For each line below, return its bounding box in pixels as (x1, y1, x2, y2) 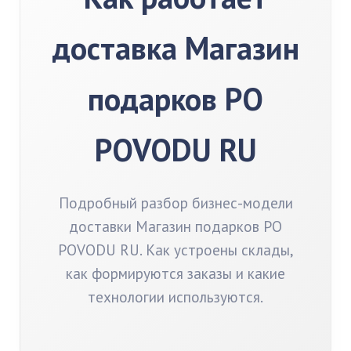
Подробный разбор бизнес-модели (58, 193, 293, 212)
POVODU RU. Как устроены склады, (57, 240, 294, 259)
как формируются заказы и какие (66, 263, 285, 283)
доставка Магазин (52, 27, 299, 68)
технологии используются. (88, 287, 263, 306)
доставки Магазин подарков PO (69, 216, 282, 236)
